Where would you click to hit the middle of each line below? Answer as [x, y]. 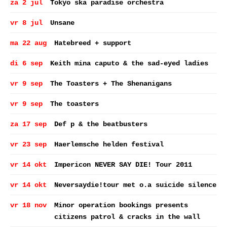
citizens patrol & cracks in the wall [127, 217]
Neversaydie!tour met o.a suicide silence [135, 185]
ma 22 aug [28, 43]
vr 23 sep [28, 144]
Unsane [62, 23]
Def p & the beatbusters [101, 124]
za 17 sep [28, 124]
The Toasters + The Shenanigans [111, 84]
